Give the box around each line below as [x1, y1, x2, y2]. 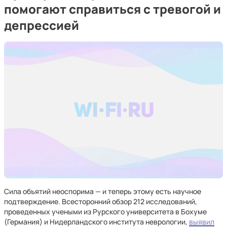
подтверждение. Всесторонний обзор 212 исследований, [4, 197, 197, 206]
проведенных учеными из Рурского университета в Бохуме [4, 207, 207, 216]
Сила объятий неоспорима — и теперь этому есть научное [4, 186, 201, 196]
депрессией [4, 17, 79, 33]
